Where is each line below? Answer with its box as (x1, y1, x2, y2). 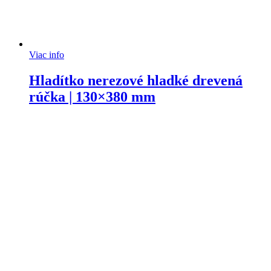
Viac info (29, 50, 64, 60)
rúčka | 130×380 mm (29, 88, 155, 105)
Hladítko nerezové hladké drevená (29, 72, 243, 88)
